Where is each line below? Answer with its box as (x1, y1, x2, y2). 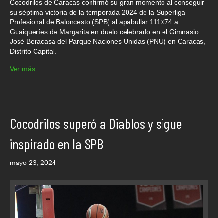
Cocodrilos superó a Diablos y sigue (10, 114, 182, 132)
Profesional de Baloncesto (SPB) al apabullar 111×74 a (10, 18, 178, 26)
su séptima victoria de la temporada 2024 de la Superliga (10, 8, 185, 16)
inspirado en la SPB (10, 134, 103, 152)
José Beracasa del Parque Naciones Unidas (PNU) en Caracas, (10, 37, 205, 45)
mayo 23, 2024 (10, 158, 56, 166)
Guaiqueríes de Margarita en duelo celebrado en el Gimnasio (10, 27, 199, 36)
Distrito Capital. (10, 47, 56, 55)
